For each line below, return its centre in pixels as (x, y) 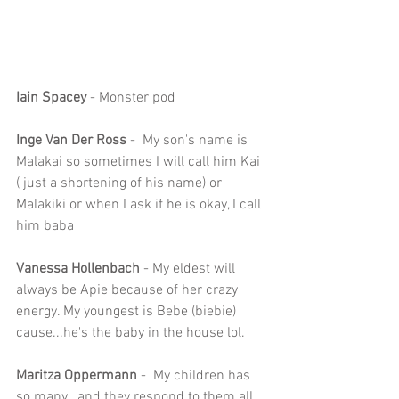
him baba (45, 226)
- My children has (195, 375)
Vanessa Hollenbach (78, 269)
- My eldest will (189, 269)
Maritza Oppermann (77, 375)
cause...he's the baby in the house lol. (130, 333)
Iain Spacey (51, 98)
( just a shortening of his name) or (121, 183)
